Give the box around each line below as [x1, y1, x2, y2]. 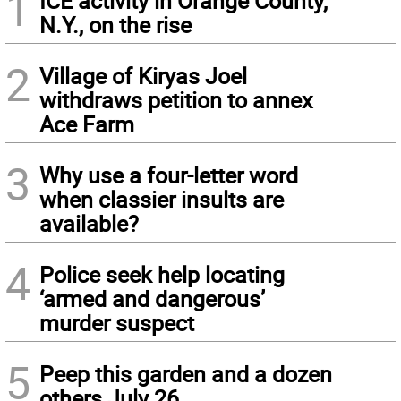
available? [39, 209, 139, 238]
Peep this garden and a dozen [39, 359, 332, 388]
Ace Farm [39, 109, 134, 139]
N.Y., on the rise [39, 10, 192, 39]
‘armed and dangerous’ [39, 284, 265, 313]
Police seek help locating [39, 260, 285, 289]
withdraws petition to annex [39, 85, 312, 115]
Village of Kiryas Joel [39, 61, 247, 90]
